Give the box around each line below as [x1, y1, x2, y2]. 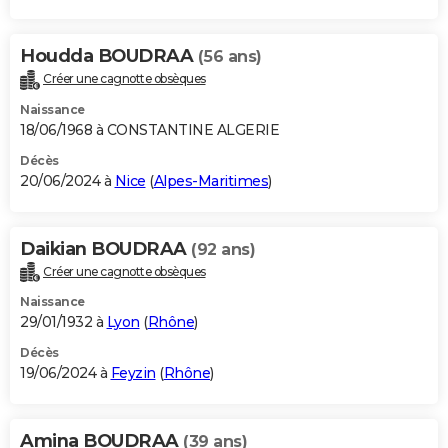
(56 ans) [197, 46, 262, 66]
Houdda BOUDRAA [20, 44, 198, 67]
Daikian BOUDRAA [20, 237, 191, 260]
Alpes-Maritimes [153, 171, 268, 190]
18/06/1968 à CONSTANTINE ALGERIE [20, 120, 279, 139]
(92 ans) [191, 239, 255, 259]
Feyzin [110, 364, 156, 383]
